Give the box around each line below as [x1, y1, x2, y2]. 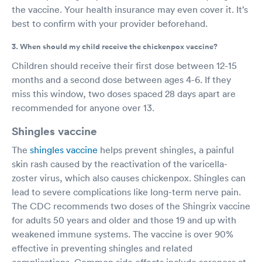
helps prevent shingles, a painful [98, 143, 234, 156]
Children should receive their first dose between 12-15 [12, 59, 237, 71]
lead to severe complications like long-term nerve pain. [12, 185, 241, 198]
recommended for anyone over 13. [12, 101, 154, 113]
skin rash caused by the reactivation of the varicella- [12, 157, 227, 170]
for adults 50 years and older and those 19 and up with [12, 213, 236, 226]
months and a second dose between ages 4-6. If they [12, 73, 231, 85]
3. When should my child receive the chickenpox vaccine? [12, 41, 218, 52]
